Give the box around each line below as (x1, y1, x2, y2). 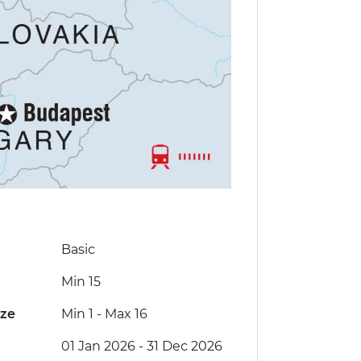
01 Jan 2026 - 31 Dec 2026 (60, 338, 222, 355)
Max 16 (104, 306, 147, 322)
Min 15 (60, 274, 101, 290)
